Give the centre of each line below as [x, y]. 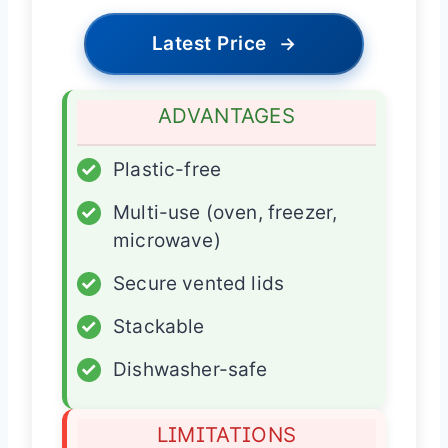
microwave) [167, 241]
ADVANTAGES [226, 116]
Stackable [159, 327]
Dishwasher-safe [190, 370]
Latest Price [209, 44]
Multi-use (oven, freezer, [225, 213]
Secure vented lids [199, 284]
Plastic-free [167, 170]
